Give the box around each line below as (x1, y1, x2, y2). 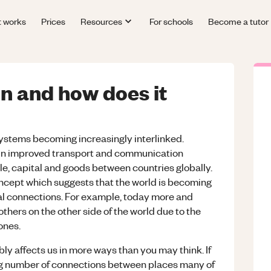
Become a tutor (207, 15, 269, 27)
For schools (149, 15, 193, 27)
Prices (41, 15, 66, 27)
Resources (80, 15, 123, 27)
